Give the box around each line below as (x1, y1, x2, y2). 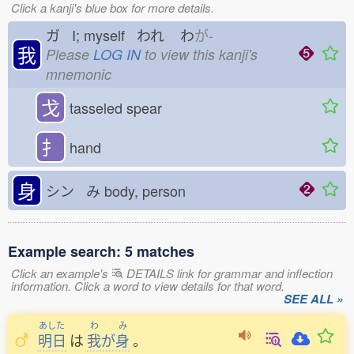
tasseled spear (70, 97, 162, 118)
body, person (100, 180, 198, 201)
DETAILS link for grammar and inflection (123, 265, 333, 281)
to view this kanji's (141, 44, 258, 64)
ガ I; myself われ (46, 24, 164, 45)
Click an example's (11, 265, 111, 281)
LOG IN (93, 44, 141, 64)
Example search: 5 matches (8, 241, 194, 262)
